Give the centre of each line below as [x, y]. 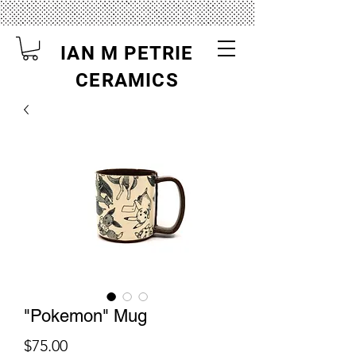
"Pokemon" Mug [85, 316]
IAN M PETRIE [127, 53]
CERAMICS [127, 80]
